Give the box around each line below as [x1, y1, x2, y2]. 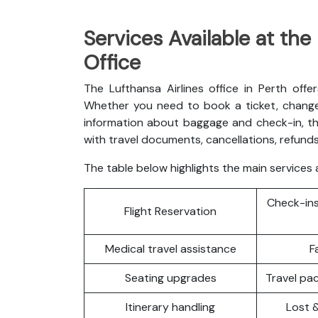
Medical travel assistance [104, 241, 236, 256]
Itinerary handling [126, 299, 215, 314]
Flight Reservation [124, 203, 216, 219]
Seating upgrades [124, 270, 216, 285]
